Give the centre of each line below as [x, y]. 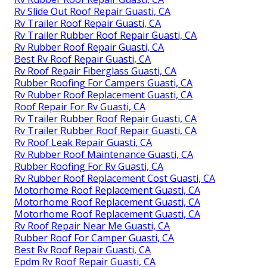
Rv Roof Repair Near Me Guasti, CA [92, 226]
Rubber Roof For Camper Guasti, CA [94, 237]
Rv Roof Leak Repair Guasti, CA [83, 142]
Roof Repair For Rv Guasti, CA [80, 106]
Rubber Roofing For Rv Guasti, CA [89, 166]
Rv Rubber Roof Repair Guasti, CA [89, 47]
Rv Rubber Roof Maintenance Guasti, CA [104, 154]
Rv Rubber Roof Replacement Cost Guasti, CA [115, 178]
